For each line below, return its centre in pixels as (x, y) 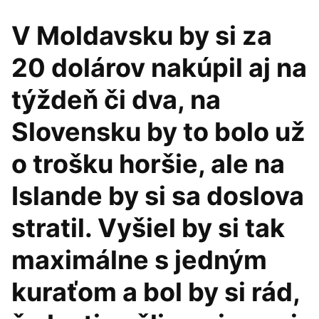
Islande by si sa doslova (158, 196)
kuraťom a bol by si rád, (156, 292)
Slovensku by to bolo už (158, 132)
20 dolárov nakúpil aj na (159, 68)
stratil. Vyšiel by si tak (148, 228)
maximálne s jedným (139, 260)
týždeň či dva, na (116, 100)
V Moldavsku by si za (142, 36)
